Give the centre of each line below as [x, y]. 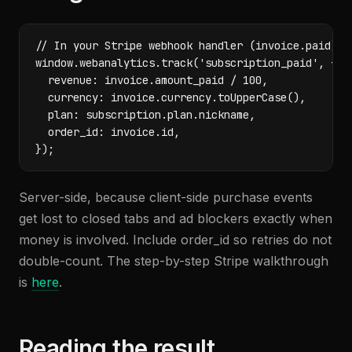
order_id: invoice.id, [108, 132]
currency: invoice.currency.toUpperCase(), [170, 97]
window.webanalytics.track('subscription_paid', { [186, 63]
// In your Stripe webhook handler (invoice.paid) [186, 46]
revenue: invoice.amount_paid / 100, [152, 80]
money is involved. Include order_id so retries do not [175, 240]
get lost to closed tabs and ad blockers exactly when [176, 218]
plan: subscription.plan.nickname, [145, 115]
